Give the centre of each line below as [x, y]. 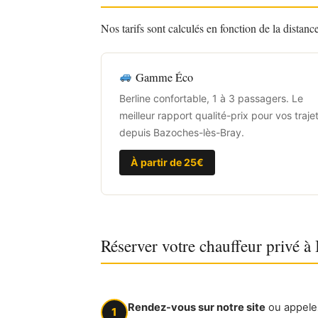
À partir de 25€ [167, 162]
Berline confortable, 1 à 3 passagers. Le [211, 98]
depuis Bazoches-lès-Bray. [182, 132]
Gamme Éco [163, 77]
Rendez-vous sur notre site [197, 307]
